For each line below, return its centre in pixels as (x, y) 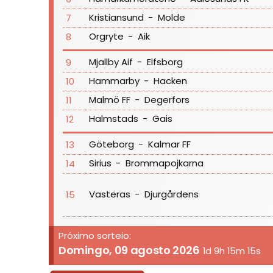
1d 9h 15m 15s (232, 251)
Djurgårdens (171, 194)
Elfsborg (165, 62)
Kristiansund (116, 18)
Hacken (170, 81)
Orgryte (106, 37)
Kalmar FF (169, 144)
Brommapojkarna (164, 163)
